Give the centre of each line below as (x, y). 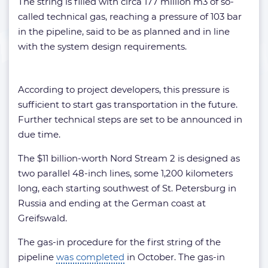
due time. (39, 134)
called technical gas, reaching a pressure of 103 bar (130, 16)
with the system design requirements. (102, 46)
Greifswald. (42, 218)
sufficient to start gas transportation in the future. (128, 104)
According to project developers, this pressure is (124, 89)
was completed (90, 257)
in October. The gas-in (175, 257)
